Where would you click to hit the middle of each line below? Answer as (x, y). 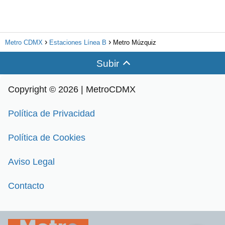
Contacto (26, 186)
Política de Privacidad (51, 113)
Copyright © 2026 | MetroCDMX (72, 89)
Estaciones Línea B (78, 42)
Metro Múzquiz (135, 42)
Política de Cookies (47, 137)
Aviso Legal (31, 161)
